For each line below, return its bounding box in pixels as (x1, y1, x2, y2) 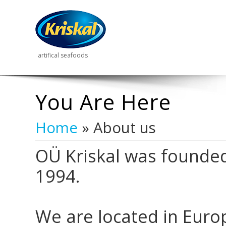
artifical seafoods (38, 51, 88, 60)
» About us (78, 117, 156, 138)
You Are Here (35, 87, 171, 116)
